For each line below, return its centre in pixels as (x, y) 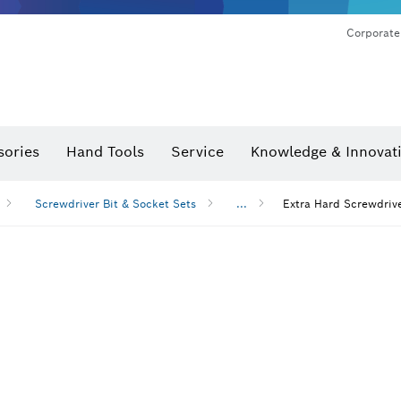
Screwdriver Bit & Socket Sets (115, 203)
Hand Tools (105, 152)
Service (197, 152)
